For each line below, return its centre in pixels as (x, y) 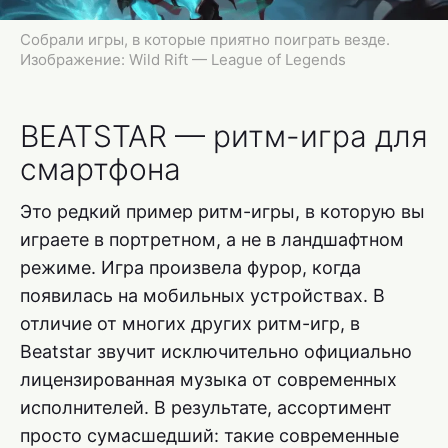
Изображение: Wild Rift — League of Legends (183, 59)
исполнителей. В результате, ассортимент (206, 407)
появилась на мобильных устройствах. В (202, 295)
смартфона (100, 168)
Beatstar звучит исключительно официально (216, 351)
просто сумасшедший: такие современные (209, 435)
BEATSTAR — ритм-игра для (224, 135)
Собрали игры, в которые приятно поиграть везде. (205, 39)
